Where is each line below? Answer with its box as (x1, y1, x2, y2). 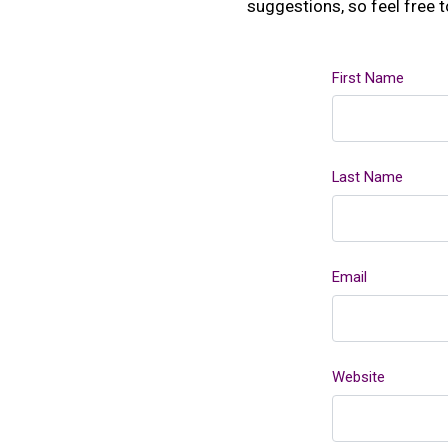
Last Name (332, 168, 403, 187)
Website (332, 367, 385, 386)
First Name (332, 68, 404, 87)
